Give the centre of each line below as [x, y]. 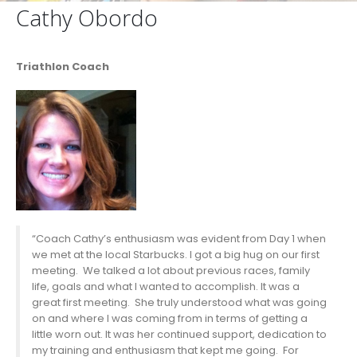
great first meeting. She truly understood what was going [179, 302]
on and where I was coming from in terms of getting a [169, 318]
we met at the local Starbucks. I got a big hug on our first [175, 254]
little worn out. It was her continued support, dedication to [179, 334]
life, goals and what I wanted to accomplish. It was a [165, 286]
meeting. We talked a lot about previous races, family [171, 270]
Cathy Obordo [87, 18]
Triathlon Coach [63, 67]
